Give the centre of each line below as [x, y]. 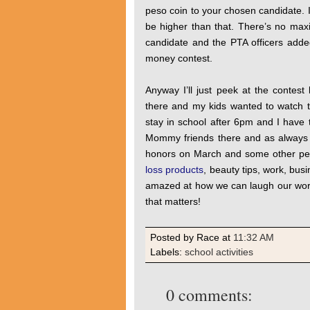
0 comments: [209, 295]
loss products [175, 170]
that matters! [173, 201]
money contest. [179, 58]
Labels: [167, 252]
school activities [219, 252]
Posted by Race [186, 238]
